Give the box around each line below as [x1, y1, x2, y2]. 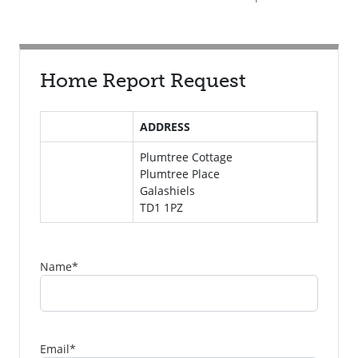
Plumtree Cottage [140, 149, 233, 165]
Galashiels [140, 183, 196, 198]
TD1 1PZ [140, 200, 184, 215]
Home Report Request [40, 69, 246, 92]
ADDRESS [140, 119, 191, 134]
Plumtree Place [140, 166, 221, 181]
